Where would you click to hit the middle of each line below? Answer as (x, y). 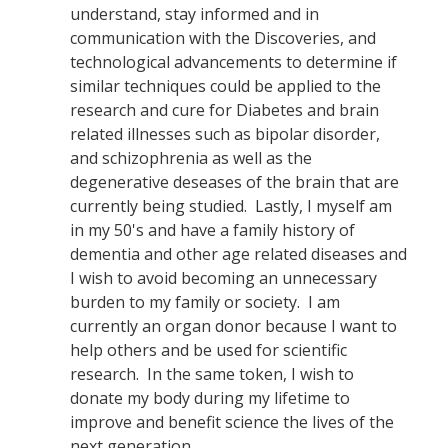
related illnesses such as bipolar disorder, (225, 134)
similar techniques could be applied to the (225, 86)
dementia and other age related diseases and (238, 254)
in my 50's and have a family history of (212, 230)
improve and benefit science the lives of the (232, 422)
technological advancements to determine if (233, 62)
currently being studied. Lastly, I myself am (231, 206)
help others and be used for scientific (208, 350)
